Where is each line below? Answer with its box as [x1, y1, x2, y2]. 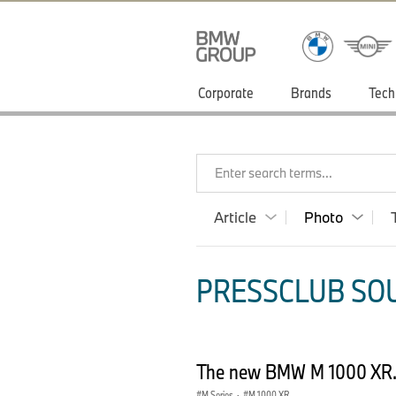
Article [214, 208, 256, 226]
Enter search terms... [215, 164, 332, 181]
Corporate [198, 83, 254, 102]
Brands [291, 83, 331, 102]
